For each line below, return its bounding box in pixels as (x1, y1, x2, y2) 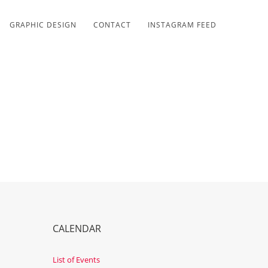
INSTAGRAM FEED (147, 20, 217, 30)
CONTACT (93, 20, 131, 30)
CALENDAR (53, 222, 101, 235)
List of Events (53, 254, 100, 265)
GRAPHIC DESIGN (9, 20, 77, 30)
